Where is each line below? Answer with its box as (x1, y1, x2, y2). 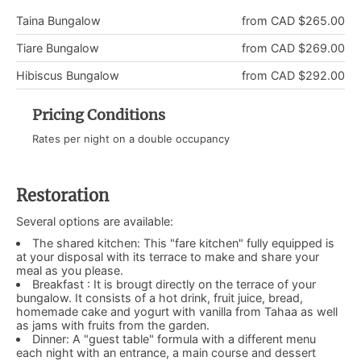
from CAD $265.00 (242, 13, 345, 27)
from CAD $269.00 (242, 40, 345, 55)
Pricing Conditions (32, 105, 165, 124)
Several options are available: (16, 214, 173, 228)
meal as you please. (16, 263, 123, 277)
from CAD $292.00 (242, 68, 345, 82)
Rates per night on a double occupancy (32, 131, 230, 145)
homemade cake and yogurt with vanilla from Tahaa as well (16, 304, 338, 318)
